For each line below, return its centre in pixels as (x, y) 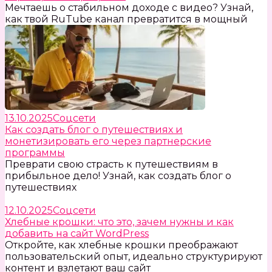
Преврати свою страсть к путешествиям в (111, 165)
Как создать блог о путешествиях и (94, 130)
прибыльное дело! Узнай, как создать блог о (118, 176)
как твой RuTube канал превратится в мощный (126, 19)
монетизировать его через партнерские (108, 141)
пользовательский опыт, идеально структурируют (134, 257)
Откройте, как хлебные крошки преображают (121, 245)
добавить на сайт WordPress (77, 234)
